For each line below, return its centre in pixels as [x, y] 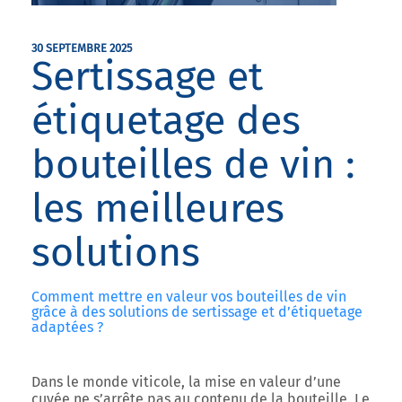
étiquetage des [166, 120]
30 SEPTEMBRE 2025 [82, 48]
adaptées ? [67, 327]
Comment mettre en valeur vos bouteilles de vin [189, 297]
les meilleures [158, 208]
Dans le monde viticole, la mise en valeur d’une [186, 382]
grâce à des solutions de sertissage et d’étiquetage [197, 312]
